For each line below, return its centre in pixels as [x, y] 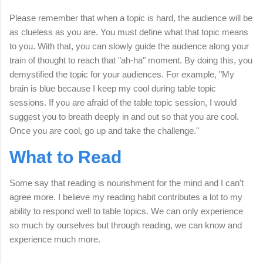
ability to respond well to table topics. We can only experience [126, 211]
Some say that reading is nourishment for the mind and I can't [127, 183]
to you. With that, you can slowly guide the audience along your [129, 46]
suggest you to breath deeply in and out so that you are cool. [124, 117]
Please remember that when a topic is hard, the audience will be [131, 18]
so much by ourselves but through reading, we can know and [126, 225]
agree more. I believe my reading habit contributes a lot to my [126, 197]
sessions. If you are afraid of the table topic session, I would [123, 103]
